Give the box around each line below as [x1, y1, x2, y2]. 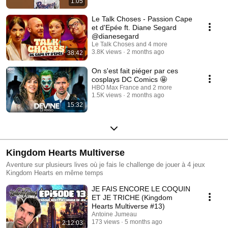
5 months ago [125, 218, 162, 226]
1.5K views [92, 92, 122, 99]
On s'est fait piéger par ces [92, 67, 178, 75]
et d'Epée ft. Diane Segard [92, 23, 177, 32]
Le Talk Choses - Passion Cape [92, 15, 192, 23]
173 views [92, 218, 120, 226]
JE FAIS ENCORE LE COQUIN [92, 185, 190, 193]
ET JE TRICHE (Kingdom [92, 193, 173, 202]
